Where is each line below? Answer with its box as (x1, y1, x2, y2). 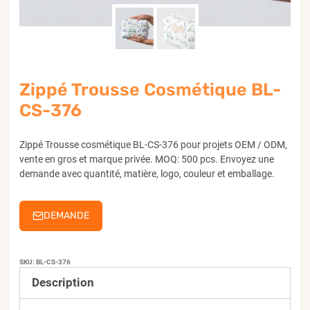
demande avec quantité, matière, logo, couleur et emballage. (19, 167, 275, 179)
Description (32, 275, 95, 290)
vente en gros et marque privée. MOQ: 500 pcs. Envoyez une (19, 153, 274, 165)
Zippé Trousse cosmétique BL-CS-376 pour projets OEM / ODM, (19, 138, 287, 150)
